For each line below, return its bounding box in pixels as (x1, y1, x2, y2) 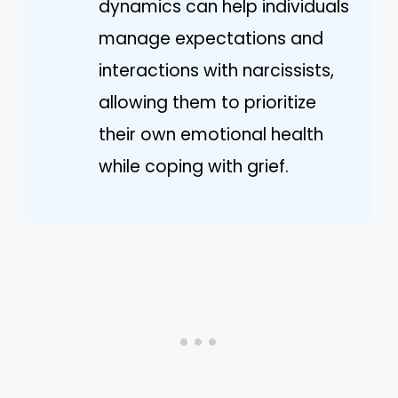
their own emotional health (99, 122, 323, 147)
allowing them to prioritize (99, 90, 316, 115)
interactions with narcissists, (99, 58, 334, 83)
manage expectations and (99, 26, 323, 51)
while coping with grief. (99, 154, 289, 179)
